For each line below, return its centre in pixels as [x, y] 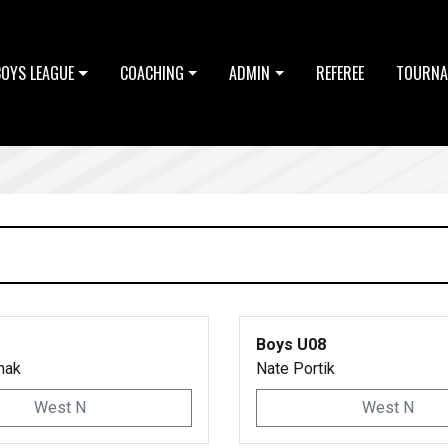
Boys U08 [291, 344]
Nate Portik [295, 368]
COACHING [151, 73]
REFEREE [340, 73]
